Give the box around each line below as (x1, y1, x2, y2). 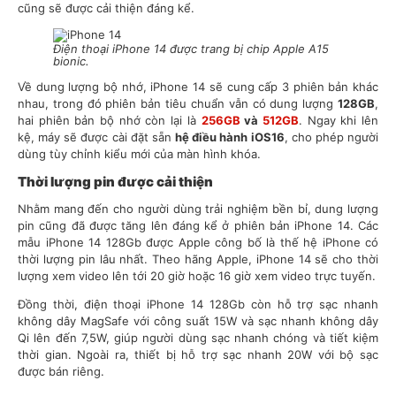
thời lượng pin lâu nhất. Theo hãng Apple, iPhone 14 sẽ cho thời (18, 252, 378, 267)
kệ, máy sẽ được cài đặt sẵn (18, 130, 176, 145)
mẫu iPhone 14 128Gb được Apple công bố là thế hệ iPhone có (18, 235, 378, 250)
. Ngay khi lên (298, 113, 379, 128)
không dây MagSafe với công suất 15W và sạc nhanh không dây (18, 314, 378, 329)
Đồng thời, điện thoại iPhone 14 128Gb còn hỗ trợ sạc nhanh (18, 297, 378, 312)
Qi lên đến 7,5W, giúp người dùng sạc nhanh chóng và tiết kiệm (18, 331, 378, 346)
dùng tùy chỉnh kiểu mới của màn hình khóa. (18, 147, 261, 162)
